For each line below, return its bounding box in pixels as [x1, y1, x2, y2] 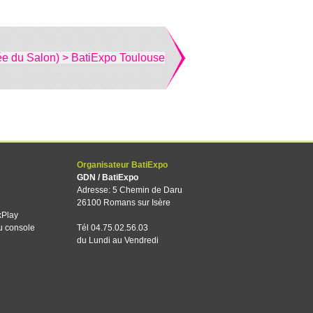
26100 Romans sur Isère [77, 198, 170, 208]
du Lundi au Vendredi [77, 235, 159, 245]
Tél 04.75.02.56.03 [77, 223, 148, 233]
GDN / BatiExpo [77, 173, 138, 182]
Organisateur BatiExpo [77, 160, 168, 170]
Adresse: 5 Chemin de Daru [77, 185, 182, 195]
